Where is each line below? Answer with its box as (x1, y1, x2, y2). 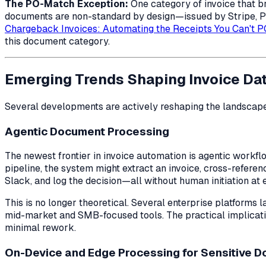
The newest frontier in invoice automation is (5, 150, 198, 163)
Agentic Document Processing (5, 123, 169, 139)
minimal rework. (5, 221, 76, 235)
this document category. (5, 35, 110, 48)
